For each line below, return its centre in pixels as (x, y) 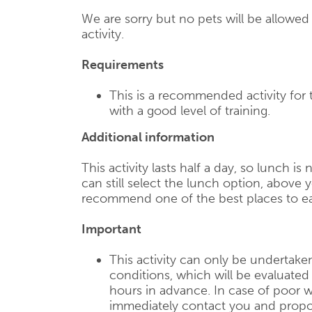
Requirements (123, 65)
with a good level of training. (190, 111)
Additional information (148, 137)
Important (111, 229)
